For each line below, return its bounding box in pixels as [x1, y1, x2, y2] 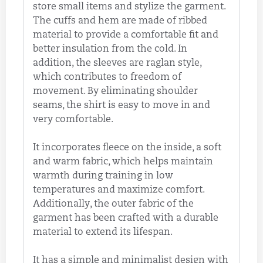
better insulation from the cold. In [33, 45, 187, 55]
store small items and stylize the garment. [33, 2, 226, 12]
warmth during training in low [33, 171, 173, 181]
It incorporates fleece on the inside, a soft [33, 143, 221, 153]
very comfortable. [33, 115, 113, 125]
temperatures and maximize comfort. [33, 186, 205, 195]
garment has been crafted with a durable [33, 214, 218, 224]
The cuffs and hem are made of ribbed [33, 16, 207, 26]
